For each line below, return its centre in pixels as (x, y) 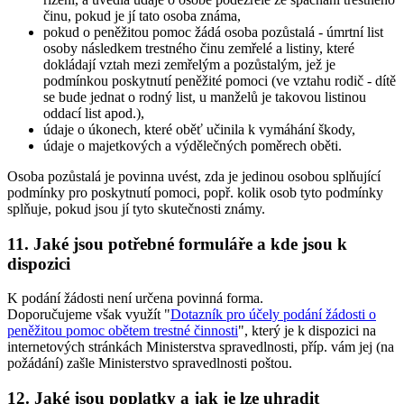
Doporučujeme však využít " (89, 315)
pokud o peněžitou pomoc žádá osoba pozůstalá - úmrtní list (213, 32)
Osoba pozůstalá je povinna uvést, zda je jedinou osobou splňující (194, 176)
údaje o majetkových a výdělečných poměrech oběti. (193, 145)
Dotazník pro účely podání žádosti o (273, 315)
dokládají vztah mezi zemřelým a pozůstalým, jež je (189, 64)
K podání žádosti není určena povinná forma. (135, 298)
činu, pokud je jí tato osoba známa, (142, 15)
